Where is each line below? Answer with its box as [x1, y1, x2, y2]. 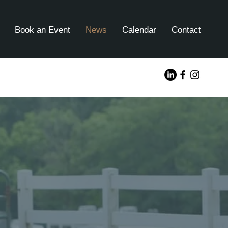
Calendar [122, 25, 156, 35]
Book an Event [15, 25, 70, 35]
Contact [172, 25, 201, 35]
